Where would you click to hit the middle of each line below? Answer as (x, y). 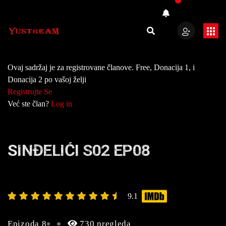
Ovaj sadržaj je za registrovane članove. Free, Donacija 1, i (101, 67)
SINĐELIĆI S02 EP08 (79, 150)
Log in (62, 104)
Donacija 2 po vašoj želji (47, 79)
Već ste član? (29, 104)
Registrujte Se (30, 92)
